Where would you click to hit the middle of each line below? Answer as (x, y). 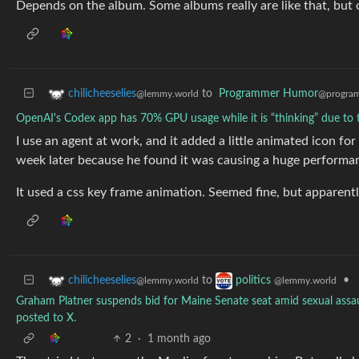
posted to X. (46, 318)
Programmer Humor (268, 94)
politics (255, 281)
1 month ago (179, 339)
